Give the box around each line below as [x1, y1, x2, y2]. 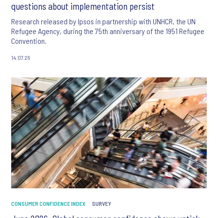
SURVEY [92, 200, 111, 207]
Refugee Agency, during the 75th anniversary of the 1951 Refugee [11, 26, 204, 36]
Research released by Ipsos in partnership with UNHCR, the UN [11, 17, 196, 26]
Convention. [11, 36, 47, 46]
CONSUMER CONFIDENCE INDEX [11, 200, 85, 207]
